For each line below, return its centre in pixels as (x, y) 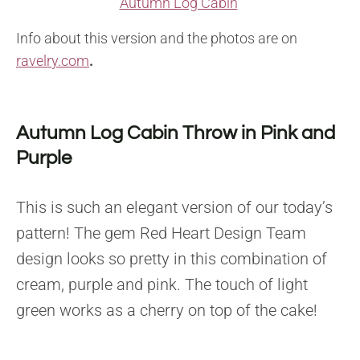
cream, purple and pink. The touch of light (162, 285)
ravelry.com (53, 61)
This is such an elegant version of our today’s (174, 208)
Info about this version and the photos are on (157, 39)
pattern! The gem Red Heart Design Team (161, 233)
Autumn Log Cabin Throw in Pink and (176, 133)
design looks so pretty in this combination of (172, 259)
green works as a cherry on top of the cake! (167, 311)
